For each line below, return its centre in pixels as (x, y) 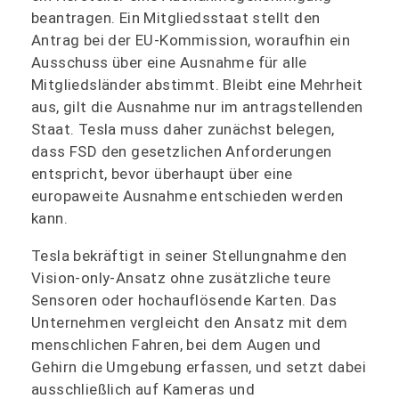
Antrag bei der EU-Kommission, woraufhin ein (191, 40)
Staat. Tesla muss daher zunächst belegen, (183, 129)
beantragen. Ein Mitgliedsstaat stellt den (176, 17)
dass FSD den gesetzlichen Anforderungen (182, 151)
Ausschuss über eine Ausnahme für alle (169, 62)
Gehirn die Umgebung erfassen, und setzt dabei (199, 366)
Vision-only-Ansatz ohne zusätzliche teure (181, 277)
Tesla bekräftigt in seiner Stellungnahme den (189, 255)
